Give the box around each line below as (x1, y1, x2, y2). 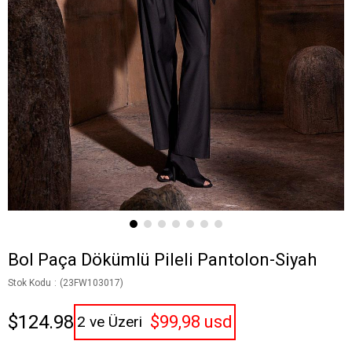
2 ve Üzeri (77, 313, 142, 332)
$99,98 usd (150, 312, 233, 332)
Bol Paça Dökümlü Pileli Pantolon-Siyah (8, 250, 317, 270)
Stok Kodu (8, 277, 51, 289)
